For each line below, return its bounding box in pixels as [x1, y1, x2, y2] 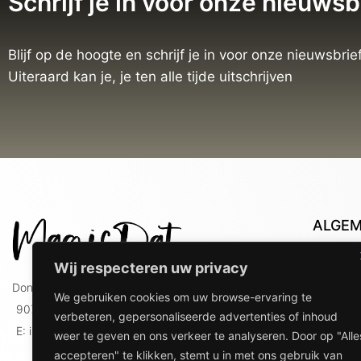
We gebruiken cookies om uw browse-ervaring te [54, 290, 312, 304]
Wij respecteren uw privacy [54, 259, 248, 276]
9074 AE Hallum [16, 301, 99, 316]
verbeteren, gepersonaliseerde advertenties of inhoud [54, 309, 338, 323]
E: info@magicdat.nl [16, 323, 120, 338]
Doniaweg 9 [12, 280, 74, 294]
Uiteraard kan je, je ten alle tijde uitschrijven [8, 68, 293, 85]
